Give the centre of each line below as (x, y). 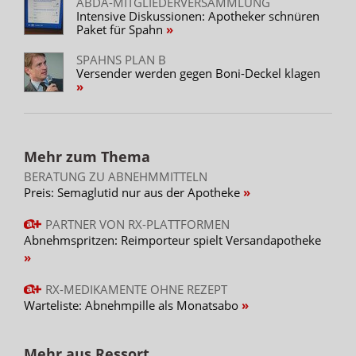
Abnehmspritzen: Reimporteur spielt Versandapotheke (172, 240)
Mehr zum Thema (87, 156)
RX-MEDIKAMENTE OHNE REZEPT (136, 289)
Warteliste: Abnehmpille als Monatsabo (133, 305)
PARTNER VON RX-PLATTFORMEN (137, 224)
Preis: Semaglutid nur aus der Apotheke (133, 192)
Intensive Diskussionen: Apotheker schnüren (198, 15)
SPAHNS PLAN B (121, 59)
